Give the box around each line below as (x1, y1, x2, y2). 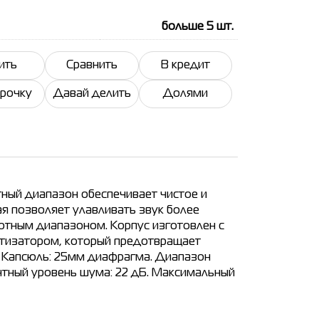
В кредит (161, 61, 211, 70)
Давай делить (53, 89, 131, 99)
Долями (163, 89, 209, 99)
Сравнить (66, 61, 118, 70)
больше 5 (162, 22, 214, 32)
